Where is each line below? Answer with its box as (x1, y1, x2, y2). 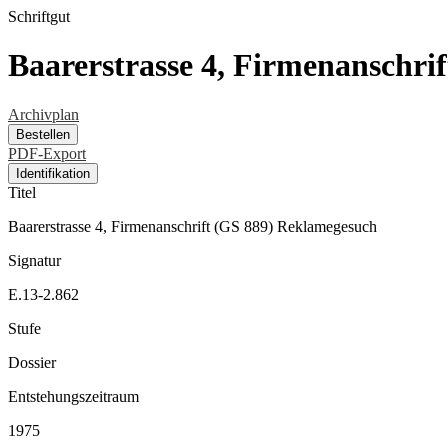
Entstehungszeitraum (8, 387, 139, 405)
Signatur (8, 251, 61, 269)
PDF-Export (8, 144, 86, 162)
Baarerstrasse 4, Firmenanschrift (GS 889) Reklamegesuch (8, 217, 377, 235)
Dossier (8, 353, 56, 371)
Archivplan (8, 105, 79, 123)
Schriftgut (8, 8, 70, 25)
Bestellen (16, 126, 70, 142)
